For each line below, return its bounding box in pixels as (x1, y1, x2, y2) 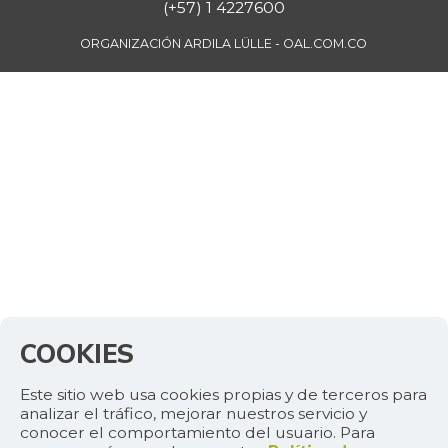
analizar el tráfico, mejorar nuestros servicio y (20, 404, 367, 424)
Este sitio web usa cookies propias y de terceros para (20, 385, 427, 405)
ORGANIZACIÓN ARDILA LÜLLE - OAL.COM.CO (80, 35, 368, 51)
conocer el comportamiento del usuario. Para (20, 423, 375, 443)
